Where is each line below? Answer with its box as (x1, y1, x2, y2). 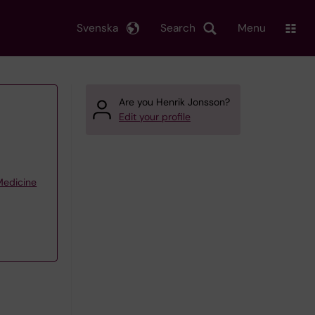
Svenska (77, 20, 118, 35)
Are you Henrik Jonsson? (119, 96, 230, 108)
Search (160, 20, 195, 35)
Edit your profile (119, 110, 191, 123)
